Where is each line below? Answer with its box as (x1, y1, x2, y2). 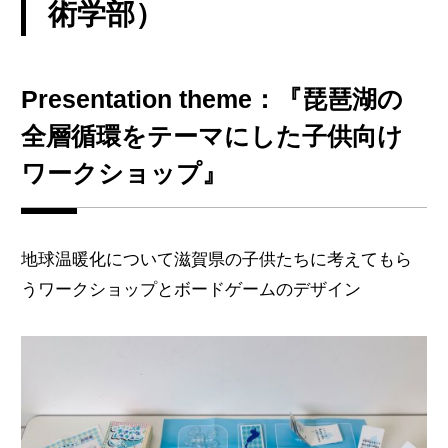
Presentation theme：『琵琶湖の (20, 84, 403, 113)
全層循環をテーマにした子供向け (20, 121, 403, 150)
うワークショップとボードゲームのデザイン (20, 279, 361, 300)
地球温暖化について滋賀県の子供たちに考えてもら (20, 249, 412, 270)
